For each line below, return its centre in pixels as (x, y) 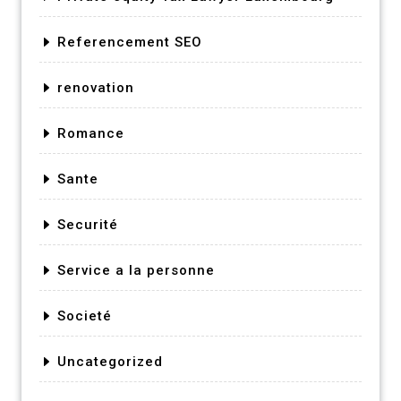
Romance (91, 133)
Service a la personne (136, 270)
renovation (96, 87)
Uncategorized (110, 361)
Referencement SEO (130, 42)
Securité (88, 224)
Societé (85, 316)
